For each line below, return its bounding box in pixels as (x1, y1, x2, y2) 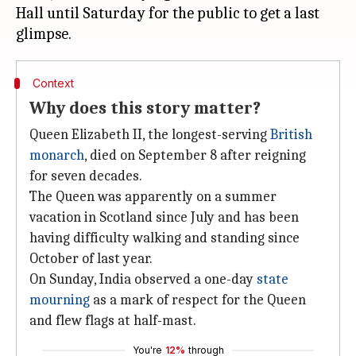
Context (32, 76, 74, 90)
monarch (29, 147, 84, 164)
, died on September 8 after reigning (84, 147, 306, 164)
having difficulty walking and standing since (29, 230, 300, 246)
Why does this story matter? (29, 98, 261, 118)
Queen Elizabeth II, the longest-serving (29, 126, 270, 143)
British (270, 126, 312, 143)
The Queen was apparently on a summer (29, 188, 277, 205)
